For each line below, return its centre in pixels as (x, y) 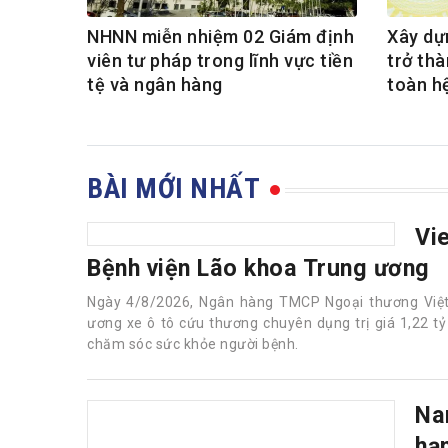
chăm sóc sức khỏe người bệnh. (193, 344)
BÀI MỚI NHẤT (173, 189)
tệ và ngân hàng (155, 85)
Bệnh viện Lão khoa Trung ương (258, 268)
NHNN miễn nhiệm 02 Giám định (220, 37)
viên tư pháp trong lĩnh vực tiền (220, 61)
